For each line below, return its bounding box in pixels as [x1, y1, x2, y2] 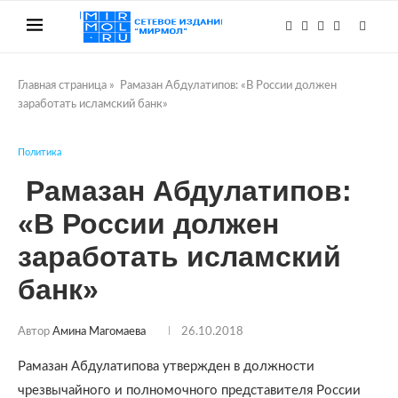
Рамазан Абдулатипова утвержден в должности [18, 360, 314, 373]
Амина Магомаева [52, 326, 146, 338]
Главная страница [18, 80, 107, 92]
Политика [18, 147, 61, 157]
